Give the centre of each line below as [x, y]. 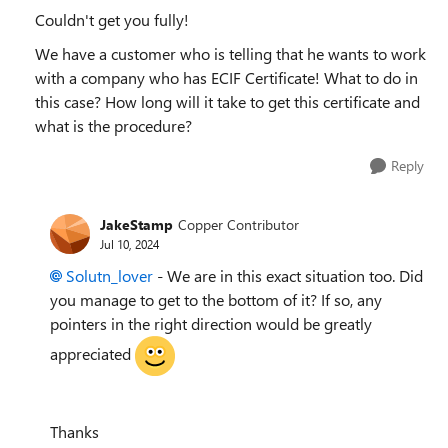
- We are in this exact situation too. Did [288, 275]
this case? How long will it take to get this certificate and [227, 101]
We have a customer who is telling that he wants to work [230, 53]
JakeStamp [136, 224]
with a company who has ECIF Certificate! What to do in [226, 77]
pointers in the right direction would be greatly [211, 323]
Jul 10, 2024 [129, 244]
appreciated [92, 353]
